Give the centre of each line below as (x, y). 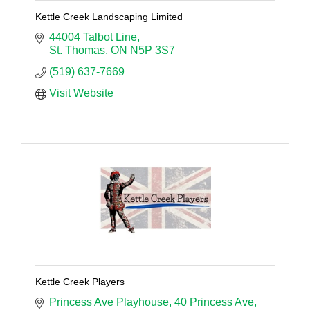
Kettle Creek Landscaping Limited (109, 17)
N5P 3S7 (153, 51)
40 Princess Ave (214, 302)
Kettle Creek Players (80, 282)
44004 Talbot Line (93, 37)
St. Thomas (77, 51)
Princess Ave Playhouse (109, 302)
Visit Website (81, 93)
